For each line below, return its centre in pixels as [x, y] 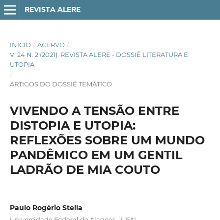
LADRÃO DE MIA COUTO [85, 169]
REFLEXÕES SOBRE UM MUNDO [107, 140]
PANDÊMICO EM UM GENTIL [96, 155]
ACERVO [51, 44]
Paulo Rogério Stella [46, 207]
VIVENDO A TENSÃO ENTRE [94, 110]
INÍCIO [20, 44]
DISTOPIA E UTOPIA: [72, 125]
